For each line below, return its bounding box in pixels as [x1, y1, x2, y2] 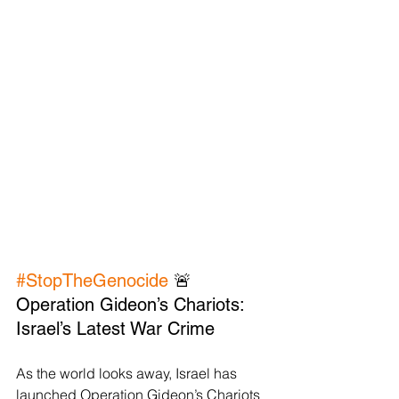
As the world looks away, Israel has [16, 364, 240, 383]
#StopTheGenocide [16, 270, 168, 292]
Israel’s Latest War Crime [16, 318, 215, 340]
